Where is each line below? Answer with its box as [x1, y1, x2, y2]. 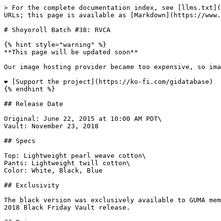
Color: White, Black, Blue [4, 167, 103, 174]
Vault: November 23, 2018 [4, 122, 99, 130]
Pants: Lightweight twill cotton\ [4, 159, 130, 167]
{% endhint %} [4, 85, 55, 93]
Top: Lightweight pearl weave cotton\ [4, 152, 146, 159]
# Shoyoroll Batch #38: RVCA [4, 26, 110, 34]
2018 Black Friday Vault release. [4, 204, 130, 211]
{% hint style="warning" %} [4, 41, 107, 48]
